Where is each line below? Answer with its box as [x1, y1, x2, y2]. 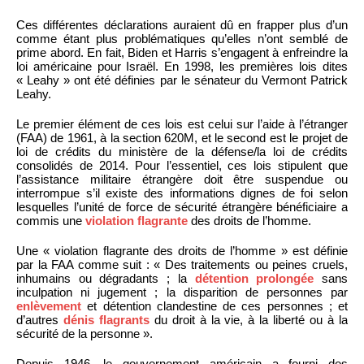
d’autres [16, 312, 63, 327]
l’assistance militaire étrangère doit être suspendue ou [16, 171, 348, 186]
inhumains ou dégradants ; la [16, 271, 195, 285]
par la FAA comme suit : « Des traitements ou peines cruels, [16, 257, 348, 271]
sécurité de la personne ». [16, 326, 153, 340]
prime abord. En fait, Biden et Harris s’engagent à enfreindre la [16, 45, 348, 59]
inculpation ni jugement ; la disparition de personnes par [16, 284, 348, 299]
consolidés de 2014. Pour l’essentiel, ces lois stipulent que [16, 158, 348, 172]
